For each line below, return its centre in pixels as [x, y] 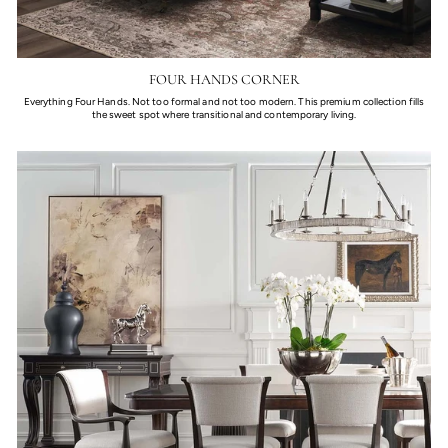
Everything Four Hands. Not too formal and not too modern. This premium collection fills [224, 102]
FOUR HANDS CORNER [224, 80]
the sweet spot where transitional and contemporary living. [224, 115]
